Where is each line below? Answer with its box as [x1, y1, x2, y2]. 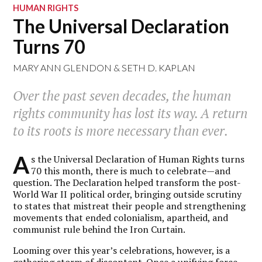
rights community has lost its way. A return [13, 105, 248, 122]
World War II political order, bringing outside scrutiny [13, 187, 242, 201]
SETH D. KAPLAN [122, 62, 196, 73]
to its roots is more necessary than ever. [13, 122, 229, 140]
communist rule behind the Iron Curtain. [13, 222, 186, 236]
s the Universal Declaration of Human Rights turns [31, 152, 245, 166]
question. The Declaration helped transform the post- [13, 175, 242, 189]
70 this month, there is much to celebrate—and [31, 164, 231, 177]
